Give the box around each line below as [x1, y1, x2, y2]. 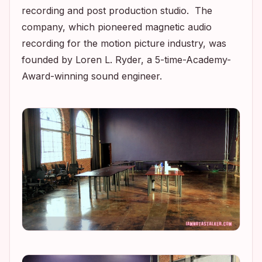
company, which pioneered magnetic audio [22, 20, 212, 33]
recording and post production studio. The [22, 4, 212, 16]
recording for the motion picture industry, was [22, 37, 226, 49]
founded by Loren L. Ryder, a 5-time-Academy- [22, 53, 231, 65]
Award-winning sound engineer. [22, 70, 162, 82]
